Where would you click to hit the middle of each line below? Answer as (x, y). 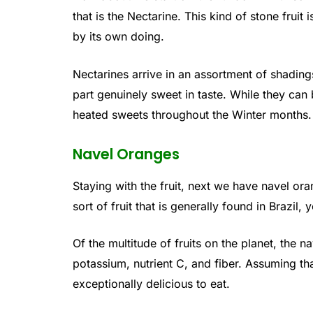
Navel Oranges (126, 154)
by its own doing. (119, 36)
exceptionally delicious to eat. (152, 284)
